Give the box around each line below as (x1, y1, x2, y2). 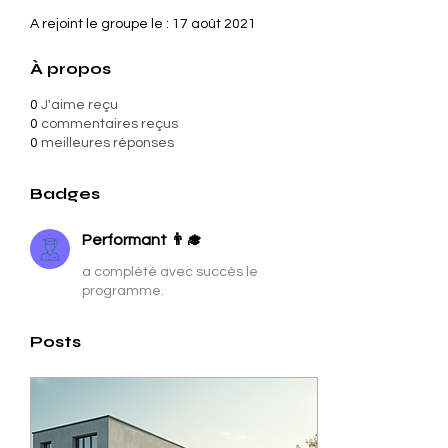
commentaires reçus (41, 117, 178, 132)
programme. (82, 284, 164, 299)
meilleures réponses (41, 136, 174, 151)
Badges (30, 184, 100, 204)
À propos (30, 59, 111, 79)
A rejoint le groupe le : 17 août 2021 (30, 17, 256, 32)
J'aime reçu (41, 98, 118, 113)
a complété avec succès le (82, 265, 258, 280)
